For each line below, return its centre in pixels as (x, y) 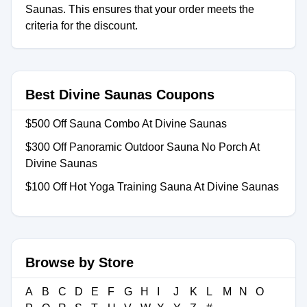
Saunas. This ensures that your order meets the (140, 9)
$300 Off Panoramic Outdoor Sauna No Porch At (143, 147)
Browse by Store (79, 262)
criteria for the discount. (82, 26)
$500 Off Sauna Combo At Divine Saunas (126, 124)
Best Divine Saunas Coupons (120, 95)
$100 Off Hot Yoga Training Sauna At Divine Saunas (152, 187)
